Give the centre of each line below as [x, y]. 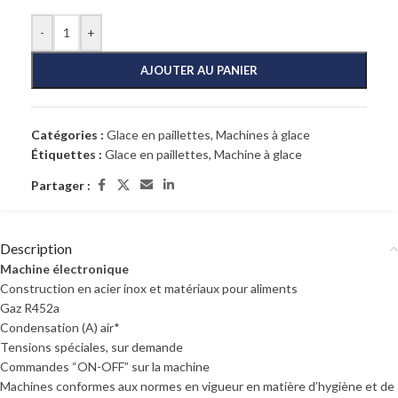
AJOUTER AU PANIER [199, 70]
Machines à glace [263, 135]
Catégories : [68, 135]
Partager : [61, 185]
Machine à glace [258, 154]
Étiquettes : [67, 154]
